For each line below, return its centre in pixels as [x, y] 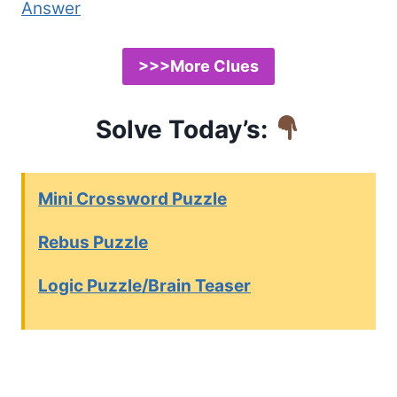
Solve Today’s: [181, 129]
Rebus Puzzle [93, 243]
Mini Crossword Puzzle [132, 199]
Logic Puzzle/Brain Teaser [144, 286]
